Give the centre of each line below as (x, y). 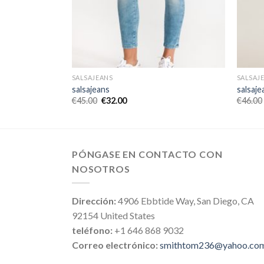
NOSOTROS (101, 169)
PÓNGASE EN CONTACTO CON (147, 154)
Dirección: (94, 201)
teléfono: (92, 230)
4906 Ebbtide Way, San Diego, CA (185, 201)
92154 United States (113, 216)
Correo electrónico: (116, 245)
